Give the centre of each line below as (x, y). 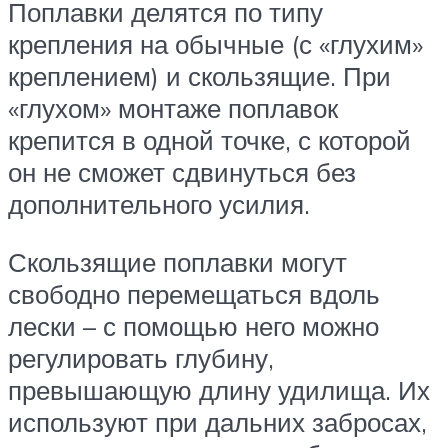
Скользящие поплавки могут (177, 261)
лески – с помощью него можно (193, 325)
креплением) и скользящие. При (199, 76)
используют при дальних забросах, (217, 421)
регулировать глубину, (141, 357)
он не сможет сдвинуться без (182, 172)
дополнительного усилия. (159, 204)
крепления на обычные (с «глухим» (215, 44)
